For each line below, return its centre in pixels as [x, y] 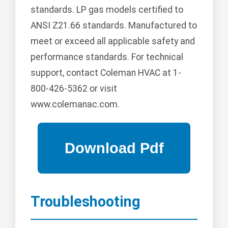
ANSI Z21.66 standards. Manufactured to [114, 26]
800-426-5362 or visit [74, 89]
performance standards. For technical [107, 57]
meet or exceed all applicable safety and [113, 41]
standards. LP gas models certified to [107, 10]
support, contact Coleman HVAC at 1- [106, 73]
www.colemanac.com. [75, 105]
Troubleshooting [85, 202]
